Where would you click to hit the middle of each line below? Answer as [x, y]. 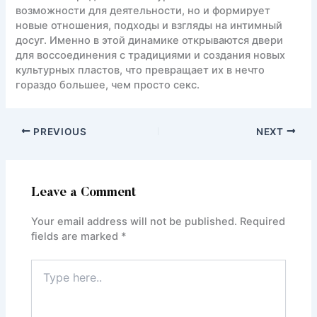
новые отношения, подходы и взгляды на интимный [149, 25]
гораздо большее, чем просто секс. [108, 85]
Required [263, 222]
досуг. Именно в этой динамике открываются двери [150, 40]
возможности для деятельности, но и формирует [143, 10]
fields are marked [76, 237]
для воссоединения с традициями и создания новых [151, 55]
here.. [44, 280]
